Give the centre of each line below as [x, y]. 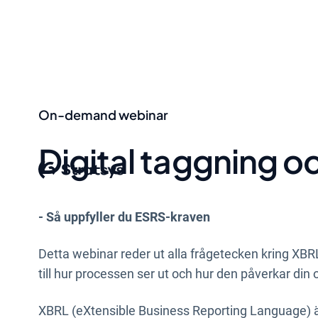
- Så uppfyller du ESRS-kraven [125, 217]
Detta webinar [78, 254]
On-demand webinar [103, 115]
